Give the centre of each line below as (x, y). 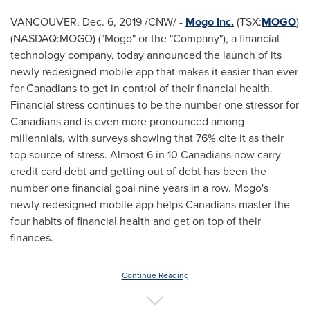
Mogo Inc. (210, 22)
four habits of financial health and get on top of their (136, 221)
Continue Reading (155, 275)
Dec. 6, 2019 (112, 22)
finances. (32, 238)
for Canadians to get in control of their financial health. (142, 88)
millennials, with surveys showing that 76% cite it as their (147, 138)
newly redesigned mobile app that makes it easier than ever (154, 72)
